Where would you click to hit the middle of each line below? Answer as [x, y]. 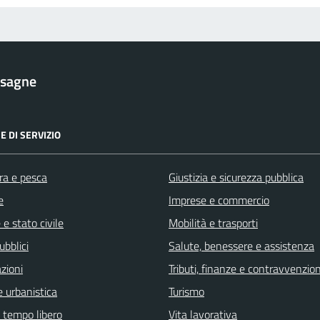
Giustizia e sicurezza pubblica [236, 177]
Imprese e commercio [219, 200]
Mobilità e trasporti [213, 222]
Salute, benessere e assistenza [241, 245]
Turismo [186, 291]
